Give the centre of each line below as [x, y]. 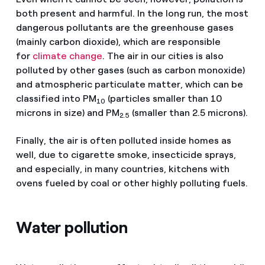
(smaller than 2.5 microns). [188, 113]
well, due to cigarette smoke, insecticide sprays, [126, 155]
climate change [67, 56]
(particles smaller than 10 [163, 99]
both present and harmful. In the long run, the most [132, 14]
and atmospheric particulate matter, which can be [129, 85]
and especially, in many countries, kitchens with [122, 169]
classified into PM [56, 99]
